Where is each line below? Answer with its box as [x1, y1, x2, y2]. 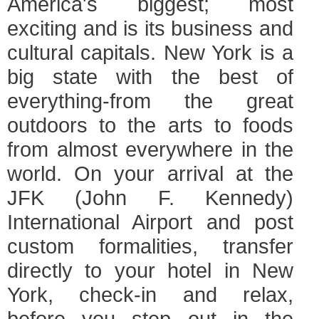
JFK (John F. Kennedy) [7, 186, 293, 209]
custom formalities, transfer [7, 234, 293, 258]
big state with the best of [7, 65, 293, 88]
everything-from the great [7, 89, 293, 113]
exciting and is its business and [7, 16, 293, 40]
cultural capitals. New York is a [7, 41, 293, 64]
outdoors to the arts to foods [7, 113, 293, 137]
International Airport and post [7, 210, 293, 234]
